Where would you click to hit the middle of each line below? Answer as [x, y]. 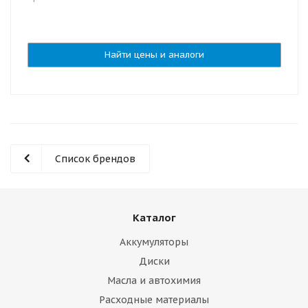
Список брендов [95, 159]
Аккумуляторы [154, 242]
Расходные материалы [154, 300]
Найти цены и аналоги [154, 55]
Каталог [154, 218]
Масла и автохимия [154, 280]
